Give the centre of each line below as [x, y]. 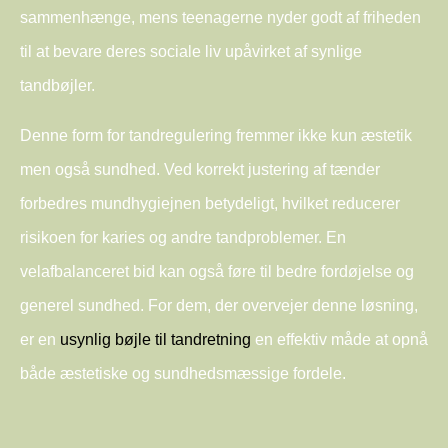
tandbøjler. [57, 85]
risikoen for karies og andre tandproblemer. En [183, 237]
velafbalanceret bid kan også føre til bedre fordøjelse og [217, 271]
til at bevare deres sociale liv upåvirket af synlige [191, 51]
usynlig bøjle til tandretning [155, 339]
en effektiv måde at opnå [339, 339]
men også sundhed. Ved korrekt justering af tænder [200, 169]
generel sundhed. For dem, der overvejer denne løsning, [219, 305]
